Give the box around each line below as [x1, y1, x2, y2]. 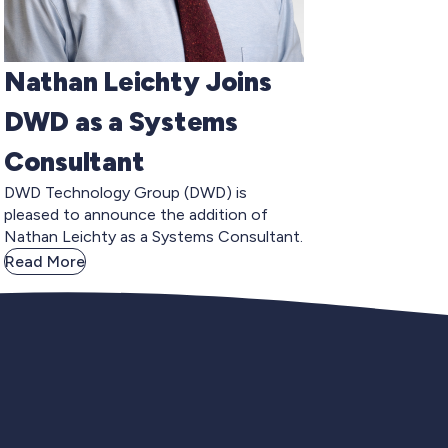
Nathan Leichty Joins [4, 64, 272, 98]
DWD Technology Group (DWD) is [4, 182, 247, 202]
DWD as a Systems [4, 104, 238, 138]
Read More [5, 251, 85, 271]
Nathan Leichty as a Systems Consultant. [4, 226, 303, 246]
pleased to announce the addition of [4, 204, 268, 224]
